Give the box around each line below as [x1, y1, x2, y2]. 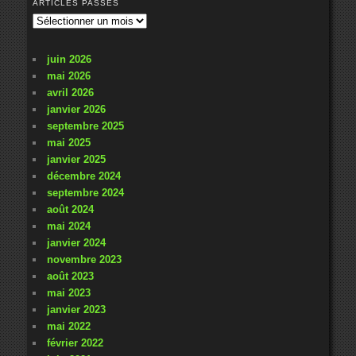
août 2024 [46, 203, 94, 215]
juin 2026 [46, 52, 91, 65]
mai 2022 [46, 319, 91, 332]
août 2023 [46, 269, 94, 282]
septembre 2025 [46, 119, 124, 132]
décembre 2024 [46, 169, 121, 182]
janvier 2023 [46, 303, 106, 315]
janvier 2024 [46, 236, 106, 249]
